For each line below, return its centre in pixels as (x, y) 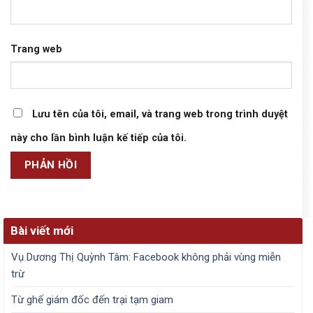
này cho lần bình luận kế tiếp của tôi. (99, 138)
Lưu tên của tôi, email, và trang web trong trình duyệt (160, 115)
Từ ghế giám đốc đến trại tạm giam (92, 300)
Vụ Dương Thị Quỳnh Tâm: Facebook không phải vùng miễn (146, 257)
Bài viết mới (42, 231)
